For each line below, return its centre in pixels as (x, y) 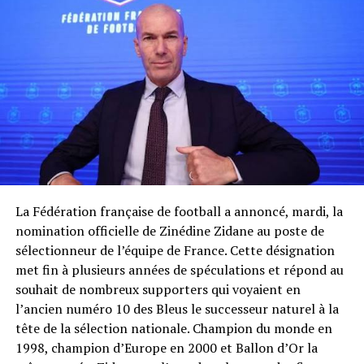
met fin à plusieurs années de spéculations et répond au (179, 270)
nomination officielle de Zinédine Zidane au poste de (169, 231)
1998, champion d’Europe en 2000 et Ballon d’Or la (166, 348)
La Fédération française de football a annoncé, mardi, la (179, 212)
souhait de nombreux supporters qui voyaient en (158, 290)
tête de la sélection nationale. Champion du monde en (173, 329)
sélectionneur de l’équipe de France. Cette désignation (175, 251)
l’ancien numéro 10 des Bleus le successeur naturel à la (177, 309)
